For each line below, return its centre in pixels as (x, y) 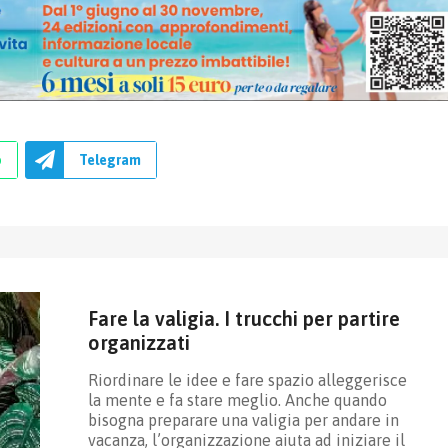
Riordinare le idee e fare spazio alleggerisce (247, 379)
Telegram (110, 159)
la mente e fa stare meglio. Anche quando (237, 399)
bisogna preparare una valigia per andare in (243, 419)
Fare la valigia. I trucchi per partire (243, 318)
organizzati (138, 342)
